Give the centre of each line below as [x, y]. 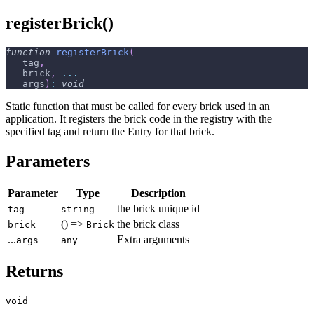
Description [158, 193]
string [78, 209]
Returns [34, 271]
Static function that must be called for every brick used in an [138, 106]
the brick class [148, 224]
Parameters [48, 161]
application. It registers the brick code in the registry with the [139, 118]
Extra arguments [153, 239]
